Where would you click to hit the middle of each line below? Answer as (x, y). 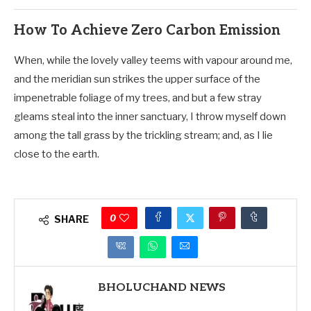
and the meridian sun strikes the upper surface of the (137, 79)
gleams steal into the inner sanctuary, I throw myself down (150, 116)
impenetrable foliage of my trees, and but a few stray (138, 98)
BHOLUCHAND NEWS (162, 287)
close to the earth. (57, 154)
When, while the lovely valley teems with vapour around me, (153, 60)
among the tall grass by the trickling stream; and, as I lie (143, 135)
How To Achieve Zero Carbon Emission (147, 30)
